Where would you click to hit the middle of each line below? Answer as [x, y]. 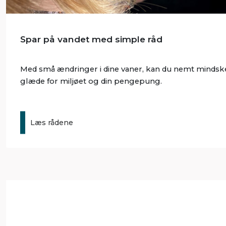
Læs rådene [51, 122]
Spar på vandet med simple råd [91, 39]
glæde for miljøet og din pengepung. [91, 81]
